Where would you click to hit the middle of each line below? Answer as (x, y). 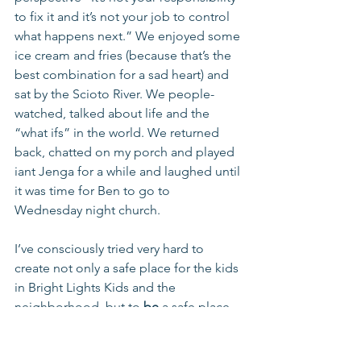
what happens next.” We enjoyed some (129, 36)
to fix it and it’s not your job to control (124, 17)
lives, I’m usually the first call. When (116, 346)
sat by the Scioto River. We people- (116, 94)
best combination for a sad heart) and (123, 75)
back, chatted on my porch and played (126, 152)
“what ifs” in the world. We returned (118, 133)
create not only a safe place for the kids (128, 268)
